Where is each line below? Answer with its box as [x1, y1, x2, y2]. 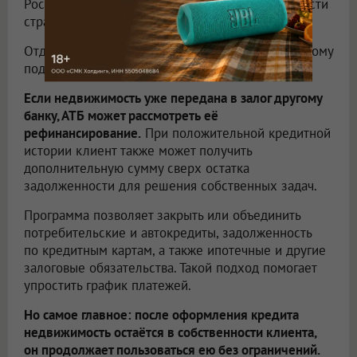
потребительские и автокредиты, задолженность [24, 224, 312, 242]
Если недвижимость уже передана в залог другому [24, 89, 322, 108]
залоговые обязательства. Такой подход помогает [24, 259, 316, 277]
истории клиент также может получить [24, 142, 252, 160]
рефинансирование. [24, 124, 141, 143]
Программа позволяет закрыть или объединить [24, 206, 300, 225]
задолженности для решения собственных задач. [24, 177, 317, 195]
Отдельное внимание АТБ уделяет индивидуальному [24, 42, 333, 61]
